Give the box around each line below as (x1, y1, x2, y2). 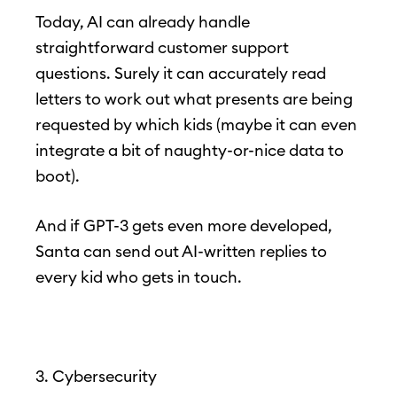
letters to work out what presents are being (35, 89, 353, 110)
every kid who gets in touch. (35, 267, 242, 288)
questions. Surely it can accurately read (35, 63, 326, 84)
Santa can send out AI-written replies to (35, 241, 327, 262)
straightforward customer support (35, 37, 289, 58)
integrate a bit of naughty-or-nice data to (35, 140, 344, 161)
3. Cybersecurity (35, 366, 157, 387)
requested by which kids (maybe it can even (35, 114, 357, 136)
